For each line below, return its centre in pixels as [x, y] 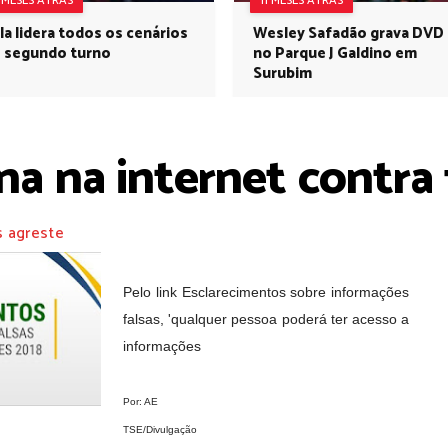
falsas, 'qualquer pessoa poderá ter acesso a [266, 319]
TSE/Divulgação [160, 429]
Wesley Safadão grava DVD [348, 33]
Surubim [282, 73]
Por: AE [140, 401]
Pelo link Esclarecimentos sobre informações [266, 292]
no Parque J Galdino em [335, 53]
